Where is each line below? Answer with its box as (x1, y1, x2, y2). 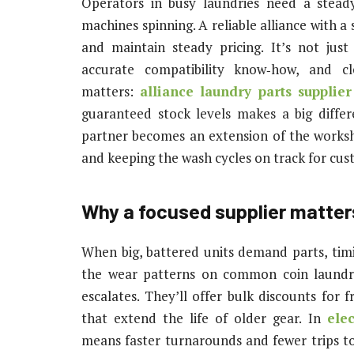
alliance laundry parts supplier (139, 81, 352, 100)
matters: (81, 81, 140, 100)
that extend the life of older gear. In (81, 309, 327, 328)
